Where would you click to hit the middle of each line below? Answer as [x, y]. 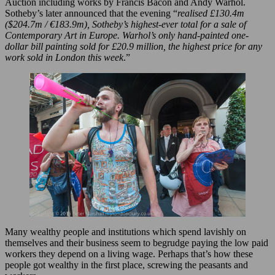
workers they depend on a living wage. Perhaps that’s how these [129, 254]
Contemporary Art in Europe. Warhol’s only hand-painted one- [127, 35]
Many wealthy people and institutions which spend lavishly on [126, 231]
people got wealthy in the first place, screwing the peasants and [126, 265]
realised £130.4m [211, 13]
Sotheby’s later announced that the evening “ [91, 13]
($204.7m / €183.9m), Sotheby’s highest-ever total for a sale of [126, 24]
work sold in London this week [64, 57]
